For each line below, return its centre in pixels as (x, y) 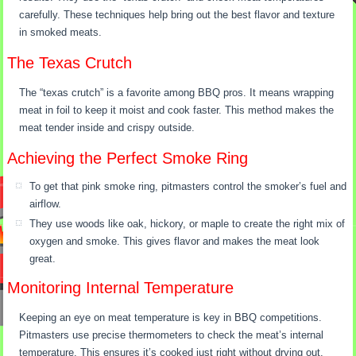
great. (43, 259)
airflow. (46, 204)
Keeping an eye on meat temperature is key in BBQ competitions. (171, 318)
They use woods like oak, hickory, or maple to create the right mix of (188, 224)
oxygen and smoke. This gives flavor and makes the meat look (175, 242)
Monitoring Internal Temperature (121, 288)
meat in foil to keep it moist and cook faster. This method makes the (177, 110)
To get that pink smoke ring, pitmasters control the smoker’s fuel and (188, 187)
